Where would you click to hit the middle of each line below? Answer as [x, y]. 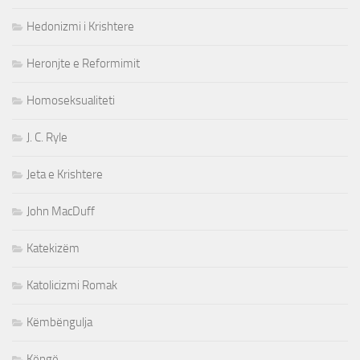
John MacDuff [61, 212]
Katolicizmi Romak [72, 286]
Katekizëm [53, 249]
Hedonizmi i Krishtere [80, 27]
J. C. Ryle [47, 138]
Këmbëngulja [59, 323]
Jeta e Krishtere [65, 175]
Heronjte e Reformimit [83, 64]
